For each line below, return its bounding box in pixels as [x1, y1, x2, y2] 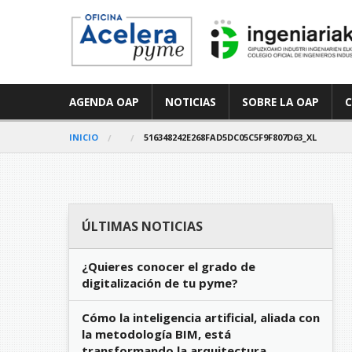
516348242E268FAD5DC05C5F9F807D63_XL [144, 131, 317, 144]
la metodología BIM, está [82, 325, 231, 342]
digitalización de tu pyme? [82, 274, 238, 291]
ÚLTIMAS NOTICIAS [82, 218, 203, 236]
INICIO [69, 131, 98, 144]
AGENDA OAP [69, 94, 139, 109]
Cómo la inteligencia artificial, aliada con [82, 309, 320, 325]
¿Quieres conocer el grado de [82, 258, 255, 274]
